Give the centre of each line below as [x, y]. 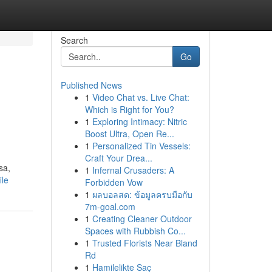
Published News [91, 85]
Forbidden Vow [114, 182]
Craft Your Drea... [118, 158]
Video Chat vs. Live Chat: [141, 97]
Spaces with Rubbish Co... [135, 231]
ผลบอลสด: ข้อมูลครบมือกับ [142, 194]
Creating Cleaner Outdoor [142, 219]
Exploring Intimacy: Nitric [139, 121]
